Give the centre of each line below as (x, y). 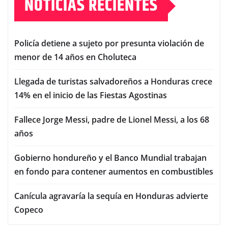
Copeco (29, 210)
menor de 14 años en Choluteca (75, 57)
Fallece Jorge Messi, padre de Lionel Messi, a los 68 (112, 120)
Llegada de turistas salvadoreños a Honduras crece (113, 82)
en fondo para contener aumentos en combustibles (114, 172)
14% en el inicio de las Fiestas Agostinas (91, 95)
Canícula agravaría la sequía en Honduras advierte (111, 196)
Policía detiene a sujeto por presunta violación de (109, 44)
